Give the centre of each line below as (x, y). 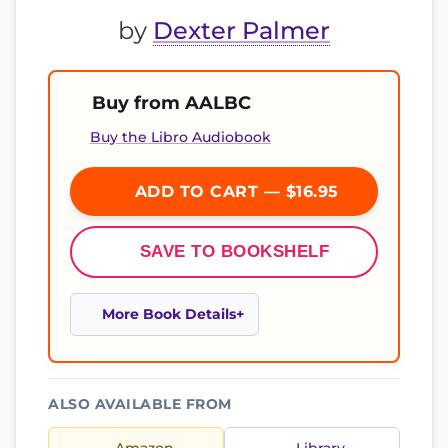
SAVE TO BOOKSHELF (234, 251)
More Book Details (169, 314)
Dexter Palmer (241, 30)
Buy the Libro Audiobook (180, 137)
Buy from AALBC (171, 102)
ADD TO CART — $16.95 (234, 191)
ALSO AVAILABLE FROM (140, 404)
